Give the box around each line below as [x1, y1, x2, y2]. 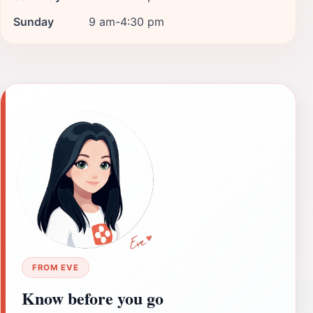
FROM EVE [32, 262, 79, 272]
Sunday [13, 14, 54, 29]
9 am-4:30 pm [89, 14, 164, 29]
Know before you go [22, 285, 163, 310]
